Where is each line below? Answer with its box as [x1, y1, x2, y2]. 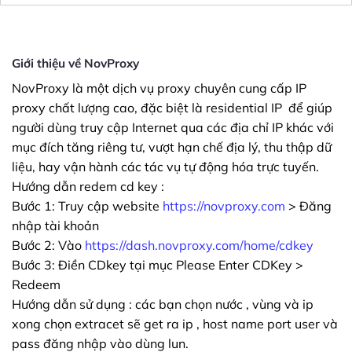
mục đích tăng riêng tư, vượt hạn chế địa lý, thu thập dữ [12, 139, 332, 156]
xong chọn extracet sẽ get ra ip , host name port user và [12, 316, 338, 332]
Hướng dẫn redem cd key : [12, 178, 164, 195]
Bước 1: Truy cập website [12, 198, 163, 214]
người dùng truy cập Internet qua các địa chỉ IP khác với [12, 119, 334, 136]
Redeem [12, 277, 60, 293]
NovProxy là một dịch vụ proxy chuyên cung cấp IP [12, 80, 306, 97]
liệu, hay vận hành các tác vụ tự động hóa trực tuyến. [12, 159, 319, 175]
